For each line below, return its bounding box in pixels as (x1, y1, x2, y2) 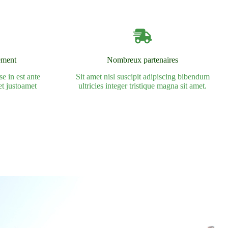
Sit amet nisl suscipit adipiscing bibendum (75, 72, 210, 81)
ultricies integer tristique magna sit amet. (78, 81, 207, 90)
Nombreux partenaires (107, 55, 178, 64)
